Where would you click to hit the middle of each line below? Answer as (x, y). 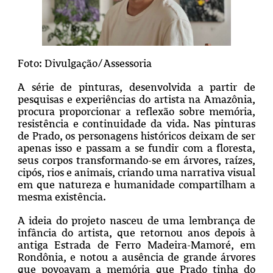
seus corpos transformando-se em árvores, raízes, (136, 161)
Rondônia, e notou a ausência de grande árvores (136, 257)
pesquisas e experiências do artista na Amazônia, (136, 100)
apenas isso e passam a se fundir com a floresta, (136, 148)
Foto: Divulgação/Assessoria (84, 64)
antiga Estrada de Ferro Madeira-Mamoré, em (136, 245)
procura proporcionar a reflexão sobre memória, (136, 112)
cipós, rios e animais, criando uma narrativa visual (136, 173)
